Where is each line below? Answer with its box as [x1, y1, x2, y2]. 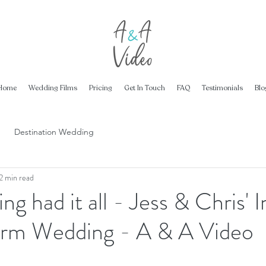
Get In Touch [123, 83, 165, 93]
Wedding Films [28, 83, 77, 93]
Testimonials [201, 83, 243, 93]
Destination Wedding [14, 126, 94, 137]
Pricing [88, 83, 112, 93]
